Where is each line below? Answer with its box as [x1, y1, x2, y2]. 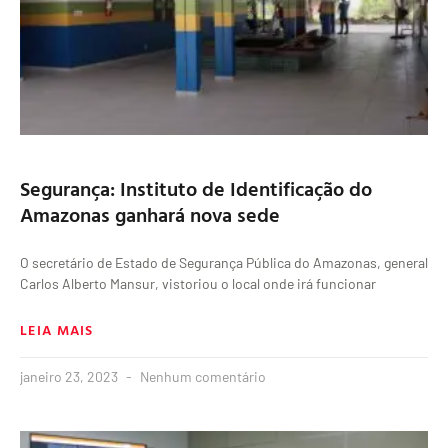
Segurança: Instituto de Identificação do [20, 173, 372, 204]
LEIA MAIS [20, 319, 94, 341]
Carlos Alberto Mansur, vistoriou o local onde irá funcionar [20, 275, 376, 293]
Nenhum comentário [137, 368, 266, 386]
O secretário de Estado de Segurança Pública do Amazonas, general [20, 254, 428, 272]
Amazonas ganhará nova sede [20, 199, 280, 230]
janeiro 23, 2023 [20, 368, 121, 386]
